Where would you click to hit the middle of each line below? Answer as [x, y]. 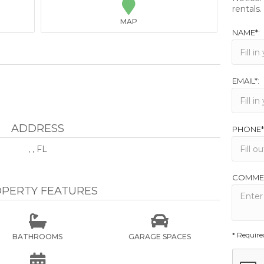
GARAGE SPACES [159, 237]
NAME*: [246, 32]
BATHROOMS [38, 237]
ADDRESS [37, 128]
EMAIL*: [245, 81]
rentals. [247, 9]
